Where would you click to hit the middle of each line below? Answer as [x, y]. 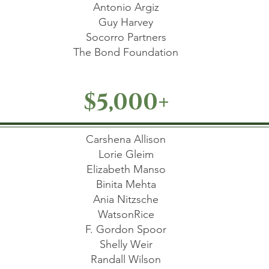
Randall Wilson [126, 259]
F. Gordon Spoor [126, 229]
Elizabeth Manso [126, 169]
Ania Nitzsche [126, 199]
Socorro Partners [126, 37]
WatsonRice [126, 214]
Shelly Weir [126, 244]
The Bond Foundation [126, 52]
